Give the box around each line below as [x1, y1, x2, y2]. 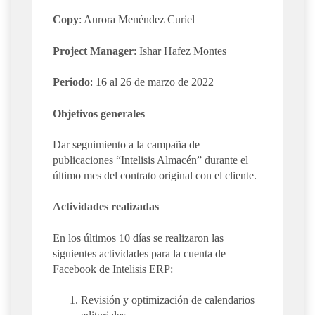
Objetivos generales [53, 107, 145, 120]
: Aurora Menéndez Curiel [79, 13, 195, 26]
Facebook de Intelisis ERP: [53, 262, 173, 275]
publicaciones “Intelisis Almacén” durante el [53, 153, 248, 166]
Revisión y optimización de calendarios [81, 294, 255, 307]
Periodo [53, 76, 90, 89]
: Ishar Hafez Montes [134, 44, 226, 57]
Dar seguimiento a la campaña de [53, 138, 200, 150]
